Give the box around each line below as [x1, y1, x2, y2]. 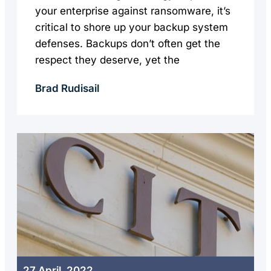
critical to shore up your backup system [35, 21, 228, 33]
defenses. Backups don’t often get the [35, 38, 220, 50]
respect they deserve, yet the [35, 54, 180, 66]
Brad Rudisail [35, 82, 99, 94]
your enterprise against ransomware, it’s [35, 5, 230, 17]
